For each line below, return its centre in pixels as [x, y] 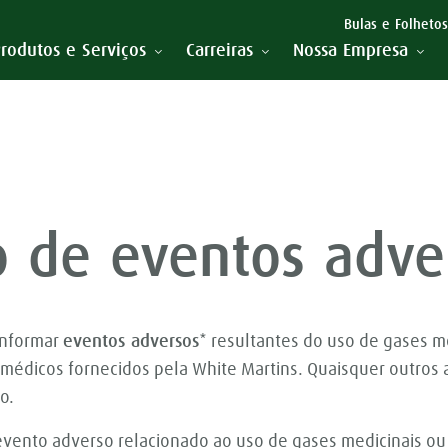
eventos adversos [131, 342]
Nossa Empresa [350, 51]
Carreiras [219, 51]
